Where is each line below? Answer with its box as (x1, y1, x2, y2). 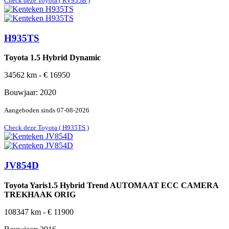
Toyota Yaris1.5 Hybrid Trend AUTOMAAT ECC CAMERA (4, 180, 218, 190)
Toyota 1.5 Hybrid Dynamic (4, 53, 101, 62)
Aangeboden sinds (4, 106, 57, 114)
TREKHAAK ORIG (4, 190, 76, 199)
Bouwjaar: (4, 88, 40, 97)
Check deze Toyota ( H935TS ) (4, 124, 89, 132)
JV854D (4, 160, 39, 171)
